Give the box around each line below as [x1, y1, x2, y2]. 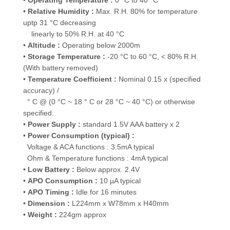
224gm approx [57, 210, 106, 219]
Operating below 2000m [60, 41, 140, 49]
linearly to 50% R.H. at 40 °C [23, 30, 124, 38]
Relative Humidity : [28, 7, 96, 15]
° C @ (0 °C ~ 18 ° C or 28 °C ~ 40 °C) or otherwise [23, 98, 195, 106]
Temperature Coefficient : [28, 75, 117, 83]
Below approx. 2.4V [76, 165, 140, 174]
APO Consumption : [28, 177, 98, 185]
